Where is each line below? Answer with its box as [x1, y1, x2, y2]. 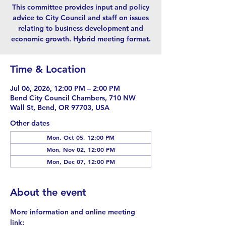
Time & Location [10, 63, 86, 75]
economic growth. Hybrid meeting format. [11, 34, 151, 43]
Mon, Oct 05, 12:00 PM [47, 133, 115, 141]
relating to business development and [18, 24, 143, 33]
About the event [10, 186, 86, 198]
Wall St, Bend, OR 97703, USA [10, 103, 109, 112]
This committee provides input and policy [12, 3, 149, 12]
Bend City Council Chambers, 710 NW [10, 93, 136, 102]
